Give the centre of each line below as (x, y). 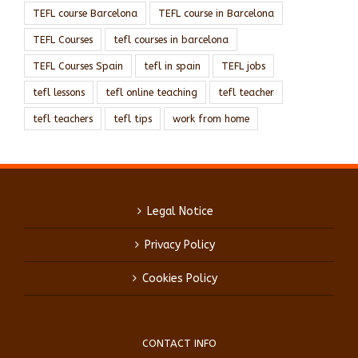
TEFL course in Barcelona (216, 14)
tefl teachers (63, 119)
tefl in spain (172, 66)
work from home (211, 119)
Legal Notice (180, 212)
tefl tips (133, 119)
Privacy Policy (180, 245)
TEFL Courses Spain (78, 66)
